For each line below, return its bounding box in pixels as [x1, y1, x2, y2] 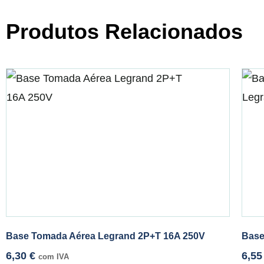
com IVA [38, 252, 69, 262]
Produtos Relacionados [6, 19, 243, 44]
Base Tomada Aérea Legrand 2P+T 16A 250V [6, 231, 205, 242]
